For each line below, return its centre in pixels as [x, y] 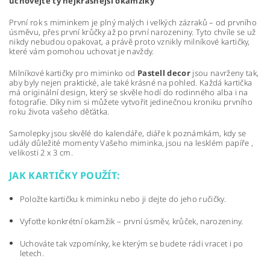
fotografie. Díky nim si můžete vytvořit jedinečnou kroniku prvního [131, 102]
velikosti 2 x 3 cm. [41, 153]
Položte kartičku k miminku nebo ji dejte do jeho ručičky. [123, 199]
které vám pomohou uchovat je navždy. [82, 52]
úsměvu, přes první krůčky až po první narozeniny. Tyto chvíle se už [133, 32]
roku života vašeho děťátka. [59, 112]
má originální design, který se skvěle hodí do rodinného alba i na [129, 93]
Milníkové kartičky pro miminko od [73, 73]
